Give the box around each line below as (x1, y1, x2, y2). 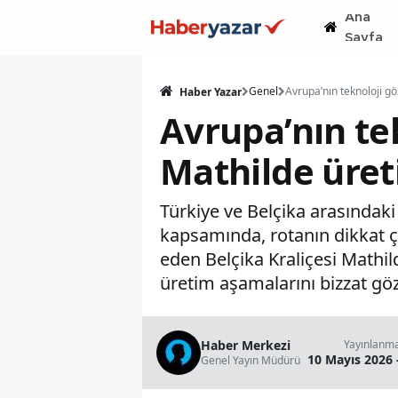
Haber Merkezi (201, 337, 291, 354)
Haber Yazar (177, 84, 242, 99)
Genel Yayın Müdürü (201, 353, 300, 368)
